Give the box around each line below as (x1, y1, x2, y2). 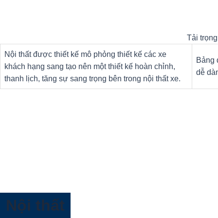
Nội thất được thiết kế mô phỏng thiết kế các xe (4, 50, 166, 59)
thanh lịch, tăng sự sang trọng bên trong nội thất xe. (4, 74, 181, 83)
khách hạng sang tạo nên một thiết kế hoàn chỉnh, (4, 62, 175, 71)
